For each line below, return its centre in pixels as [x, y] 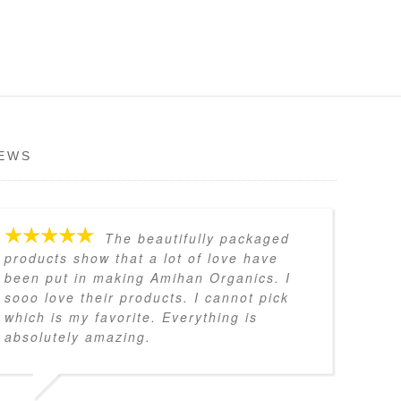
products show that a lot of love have [141, 257]
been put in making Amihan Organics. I [148, 277]
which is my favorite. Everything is [131, 316]
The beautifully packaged [197, 238]
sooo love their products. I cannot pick [147, 297]
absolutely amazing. [78, 336]
